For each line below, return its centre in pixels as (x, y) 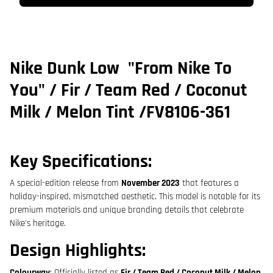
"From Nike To (178, 69)
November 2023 (151, 183)
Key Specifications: (81, 161)
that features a (209, 183)
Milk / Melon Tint (72, 112)
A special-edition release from (66, 183)
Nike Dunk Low (67, 69)
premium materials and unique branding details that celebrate (127, 210)
